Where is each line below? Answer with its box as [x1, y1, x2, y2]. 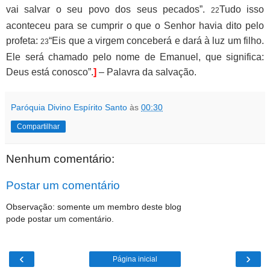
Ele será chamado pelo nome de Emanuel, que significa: [6, 51, 264, 62]
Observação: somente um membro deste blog [6, 201, 181, 212]
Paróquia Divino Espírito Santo [11, 102, 127, 112]
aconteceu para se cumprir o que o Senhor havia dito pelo [6, 20, 264, 31]
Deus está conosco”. [6, 66, 93, 77]
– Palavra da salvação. [99, 66, 196, 77]
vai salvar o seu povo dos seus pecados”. [6, 4, 211, 14]
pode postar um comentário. [6, 213, 114, 224]
